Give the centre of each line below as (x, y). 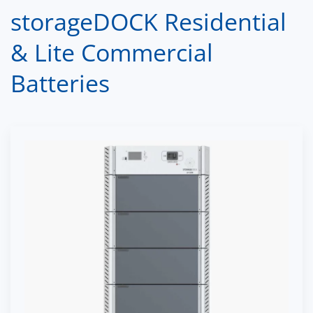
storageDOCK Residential (148, 21)
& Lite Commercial (112, 52)
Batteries (60, 83)
